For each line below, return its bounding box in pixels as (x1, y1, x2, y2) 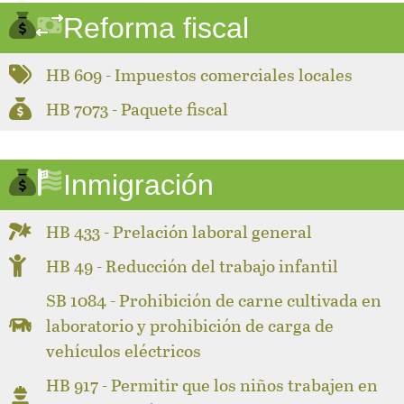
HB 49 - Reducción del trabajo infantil (46, 252, 339, 278)
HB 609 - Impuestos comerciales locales (46, 61, 353, 87)
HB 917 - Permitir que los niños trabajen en (46, 372, 379, 397)
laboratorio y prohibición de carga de (46, 312, 335, 337)
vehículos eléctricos (46, 337, 202, 363)
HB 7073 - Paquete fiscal (46, 96, 229, 121)
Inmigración (63, 168, 214, 201)
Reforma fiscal (63, 11, 249, 44)
